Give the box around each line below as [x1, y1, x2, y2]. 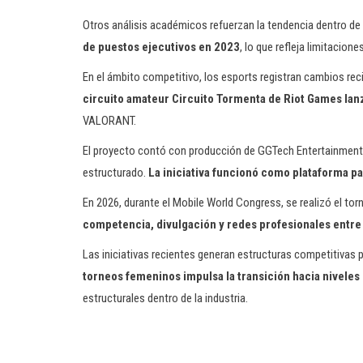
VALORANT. [83, 113, 136, 128]
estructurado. [83, 165, 148, 180]
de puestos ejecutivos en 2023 [83, 40, 240, 54]
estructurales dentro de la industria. [83, 291, 248, 305]
